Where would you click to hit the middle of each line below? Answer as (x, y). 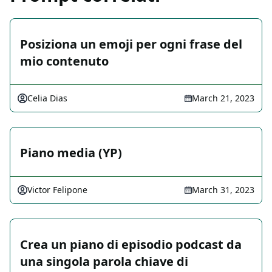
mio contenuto (64, 61)
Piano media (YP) (71, 153)
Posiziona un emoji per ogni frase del (131, 44)
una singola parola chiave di (104, 262)
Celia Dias (47, 98)
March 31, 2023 (223, 190)
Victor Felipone (57, 190)
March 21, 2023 (223, 98)
